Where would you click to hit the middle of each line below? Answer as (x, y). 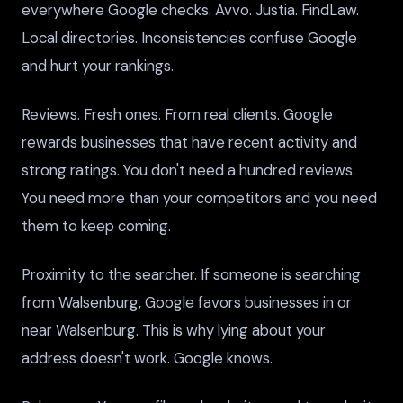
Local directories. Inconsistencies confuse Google (189, 37)
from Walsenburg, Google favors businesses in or (187, 303)
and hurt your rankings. (98, 65)
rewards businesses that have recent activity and (189, 143)
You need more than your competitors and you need (199, 198)
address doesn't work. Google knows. (147, 358)
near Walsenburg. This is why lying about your (174, 331)
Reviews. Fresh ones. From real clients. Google (177, 115)
